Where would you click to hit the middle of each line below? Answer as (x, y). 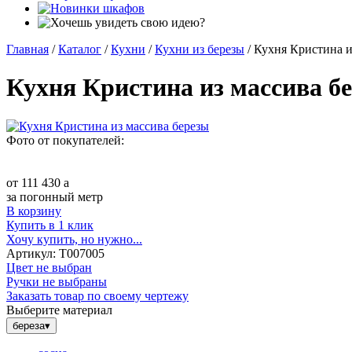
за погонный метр (55, 196)
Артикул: (31, 253)
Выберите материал (59, 310)
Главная (27, 49)
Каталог (80, 49)
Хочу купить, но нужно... (74, 239)
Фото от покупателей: (65, 140)
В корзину (34, 211)
